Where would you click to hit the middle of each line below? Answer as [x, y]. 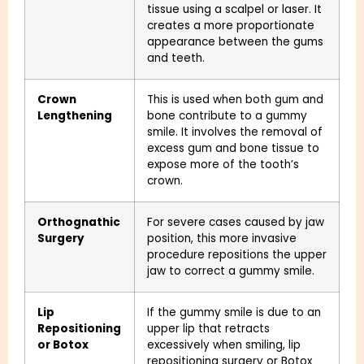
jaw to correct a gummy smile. [231, 271]
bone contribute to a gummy [227, 115]
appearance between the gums [235, 41]
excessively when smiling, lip [224, 344]
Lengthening [75, 115]
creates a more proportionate [231, 25]
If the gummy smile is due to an [234, 312]
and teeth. [176, 58]
